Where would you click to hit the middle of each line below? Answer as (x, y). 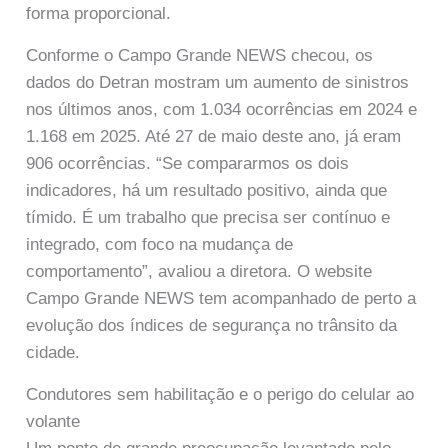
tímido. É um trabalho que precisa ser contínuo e (208, 217)
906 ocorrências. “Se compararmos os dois (188, 163)
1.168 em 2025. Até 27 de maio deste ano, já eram (214, 136)
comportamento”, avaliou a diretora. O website (199, 271)
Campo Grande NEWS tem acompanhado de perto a (221, 298)
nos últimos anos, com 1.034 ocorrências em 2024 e (222, 109)
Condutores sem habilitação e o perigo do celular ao (220, 395)
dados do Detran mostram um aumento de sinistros (218, 82)
